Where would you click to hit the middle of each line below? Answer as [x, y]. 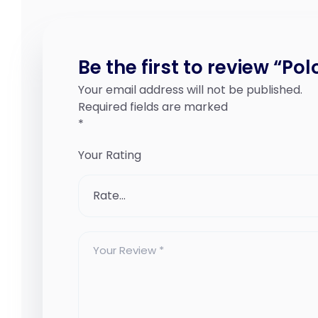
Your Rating [110, 155]
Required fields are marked [153, 106]
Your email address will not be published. [190, 89]
